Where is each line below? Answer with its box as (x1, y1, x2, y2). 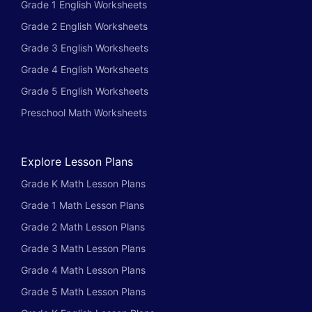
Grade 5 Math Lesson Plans (21, 285, 146, 297)
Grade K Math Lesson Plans (21, 177, 146, 189)
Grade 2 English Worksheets (21, 19, 148, 32)
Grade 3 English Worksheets (21, 41, 148, 54)
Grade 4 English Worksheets (21, 63, 148, 75)
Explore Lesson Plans (21, 154, 133, 169)
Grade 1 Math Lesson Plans (21, 198, 144, 211)
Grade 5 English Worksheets (21, 84, 148, 97)
